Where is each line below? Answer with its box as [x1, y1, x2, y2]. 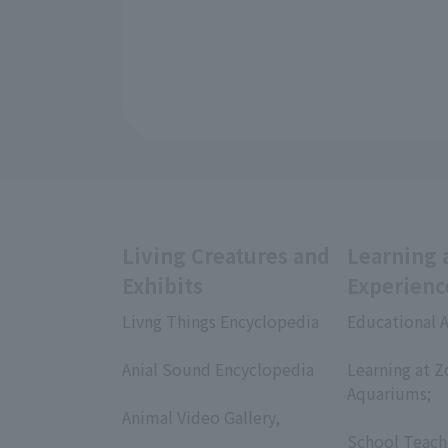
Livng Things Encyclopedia [122, 309, 319, 333]
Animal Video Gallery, [122, 405, 280, 429]
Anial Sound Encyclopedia [122, 357, 314, 381]
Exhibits [122, 271, 203, 300]
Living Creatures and [122, 241, 330, 270]
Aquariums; [347, 381, 431, 405]
